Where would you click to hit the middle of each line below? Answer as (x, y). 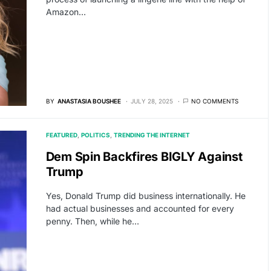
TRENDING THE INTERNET (152, 135)
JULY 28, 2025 (152, 101)
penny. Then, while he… (92, 221)
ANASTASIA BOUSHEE (89, 101)
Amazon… (66, 12)
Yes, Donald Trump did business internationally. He (145, 195)
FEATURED (61, 135)
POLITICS (95, 135)
